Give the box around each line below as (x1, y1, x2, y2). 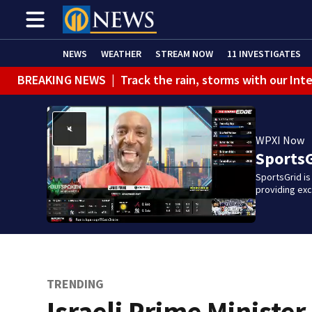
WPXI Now (256, 133, 305, 147)
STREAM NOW (155, 47, 213, 60)
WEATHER (101, 47, 141, 60)
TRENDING (47, 275, 104, 292)
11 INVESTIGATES (227, 47, 301, 60)
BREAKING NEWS (17, 72, 106, 88)
